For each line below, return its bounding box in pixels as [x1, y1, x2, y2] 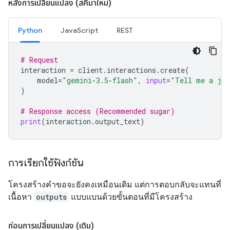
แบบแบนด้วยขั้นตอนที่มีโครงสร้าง [69, 192, 193, 202]
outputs [36, 192, 67, 202]
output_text [95, 117, 140, 126]
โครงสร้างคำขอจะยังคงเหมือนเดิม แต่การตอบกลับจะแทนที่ [8, 180, 221, 189]
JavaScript [61, 26, 98, 35]
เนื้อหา [8, 192, 34, 202]
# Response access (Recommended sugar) [21, 106, 175, 116]
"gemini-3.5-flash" [62, 75, 138, 85]
